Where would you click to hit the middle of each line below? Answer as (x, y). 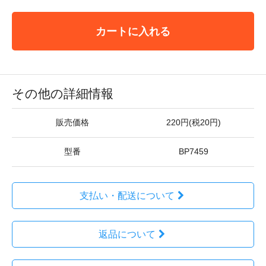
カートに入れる (133, 31)
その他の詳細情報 (63, 94)
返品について (127, 234)
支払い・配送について (127, 196)
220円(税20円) (194, 123)
